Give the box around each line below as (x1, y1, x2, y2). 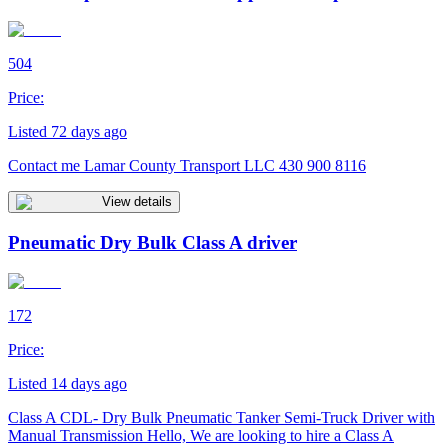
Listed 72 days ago (8, 123, 127, 141)
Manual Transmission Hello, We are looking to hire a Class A (8, 426, 394, 444)
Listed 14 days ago (8, 374, 127, 392)
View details (102, 194, 172, 210)
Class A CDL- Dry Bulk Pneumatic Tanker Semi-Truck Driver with (8, 408, 435, 426)
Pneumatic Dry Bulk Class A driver (8, 232, 297, 254)
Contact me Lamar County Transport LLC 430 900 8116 (8, 157, 366, 175)
